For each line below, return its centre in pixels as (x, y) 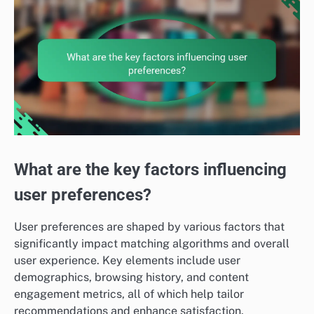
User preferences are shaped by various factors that (149, 227)
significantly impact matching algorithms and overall (152, 244)
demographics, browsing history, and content (131, 278)
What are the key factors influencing (150, 170)
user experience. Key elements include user (127, 261)
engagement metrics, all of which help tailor (129, 294)
